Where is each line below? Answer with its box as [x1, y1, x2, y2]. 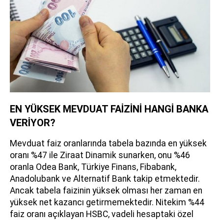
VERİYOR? [10, 116, 55, 129]
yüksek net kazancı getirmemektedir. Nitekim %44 [10, 197, 204, 207]
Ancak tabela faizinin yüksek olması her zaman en [10, 185, 202, 195]
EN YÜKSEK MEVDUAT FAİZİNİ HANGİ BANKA [10, 103, 208, 115]
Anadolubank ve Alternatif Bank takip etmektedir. [10, 173, 200, 184]
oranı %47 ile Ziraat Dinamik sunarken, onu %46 [10, 150, 190, 160]
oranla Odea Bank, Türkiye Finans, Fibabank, [10, 162, 176, 172]
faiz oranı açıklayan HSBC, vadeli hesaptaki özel [10, 209, 193, 219]
